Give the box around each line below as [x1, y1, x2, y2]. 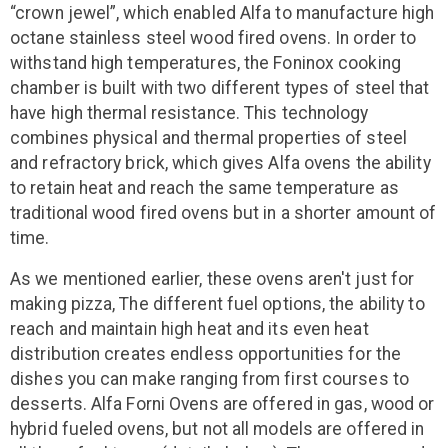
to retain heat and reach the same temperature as [10, 178, 399, 199]
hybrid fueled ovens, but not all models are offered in [10, 419, 425, 440]
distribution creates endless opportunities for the [10, 344, 402, 365]
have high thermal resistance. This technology [10, 103, 369, 124]
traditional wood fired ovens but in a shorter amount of [10, 203, 437, 224]
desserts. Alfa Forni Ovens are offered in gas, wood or [10, 394, 435, 415]
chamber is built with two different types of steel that [10, 78, 430, 99]
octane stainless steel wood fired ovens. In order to [10, 28, 417, 49]
